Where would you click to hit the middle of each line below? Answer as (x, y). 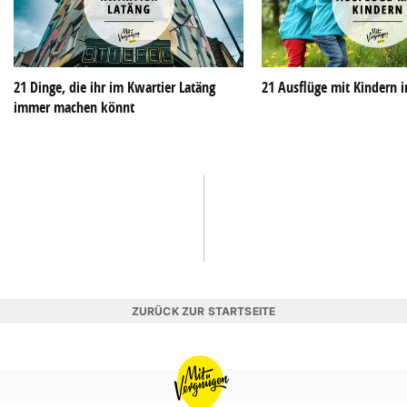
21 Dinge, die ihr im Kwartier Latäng (114, 88)
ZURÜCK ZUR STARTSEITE (203, 312)
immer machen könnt (74, 108)
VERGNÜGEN (208, 389)
